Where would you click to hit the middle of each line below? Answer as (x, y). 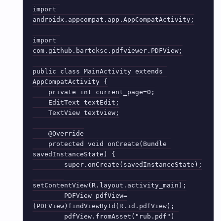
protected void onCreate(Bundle (40, 144)
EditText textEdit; (40, 102)
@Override (40, 133)
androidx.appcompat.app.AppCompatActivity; (113, 19)
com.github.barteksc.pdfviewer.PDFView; (108, 51)
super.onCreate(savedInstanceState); (48, 165)
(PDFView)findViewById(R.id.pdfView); (104, 206)
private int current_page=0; (40, 92)
